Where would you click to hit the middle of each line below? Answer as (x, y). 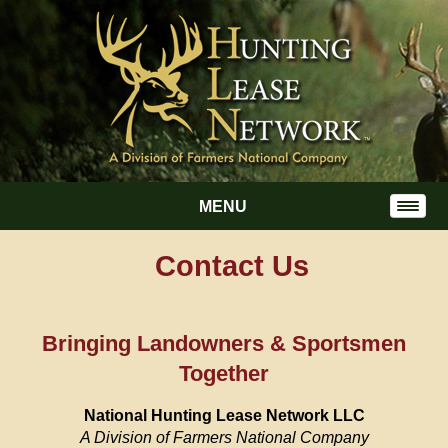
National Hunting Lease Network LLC (224, 415)
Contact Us (231, 266)
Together (224, 373)
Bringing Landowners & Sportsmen (224, 343)
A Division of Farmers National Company (224, 437)
